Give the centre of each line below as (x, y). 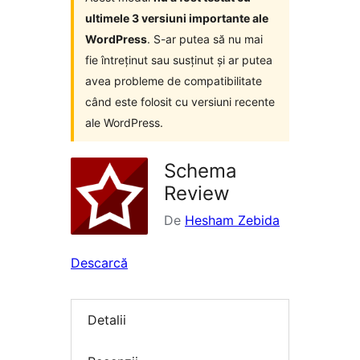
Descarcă (99, 263)
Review (197, 194)
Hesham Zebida (232, 221)
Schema (200, 171)
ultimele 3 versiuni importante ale (177, 18)
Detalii (107, 320)
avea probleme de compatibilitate (174, 81)
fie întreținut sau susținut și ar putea (179, 60)
